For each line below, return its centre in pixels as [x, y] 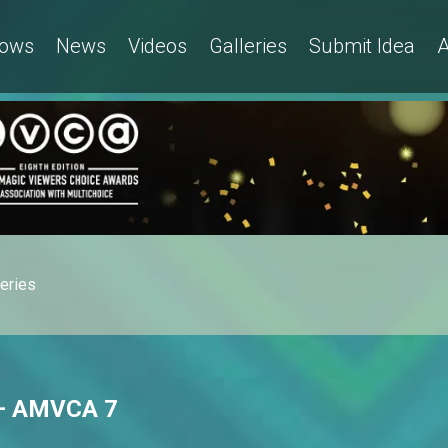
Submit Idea [362, 45]
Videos [157, 45]
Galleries [248, 45]
